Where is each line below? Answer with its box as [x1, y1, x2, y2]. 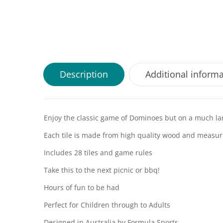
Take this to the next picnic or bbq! [44, 165, 160, 175]
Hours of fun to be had [44, 183, 119, 192]
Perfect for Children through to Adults [44, 200, 170, 210]
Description [60, 68, 108, 80]
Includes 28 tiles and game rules [44, 148, 152, 157]
